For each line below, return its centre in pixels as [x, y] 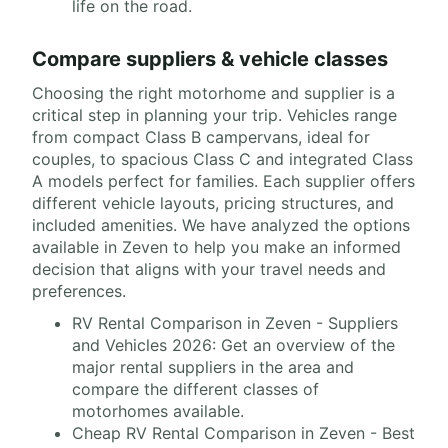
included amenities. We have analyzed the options [221, 225]
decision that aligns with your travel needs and [209, 269]
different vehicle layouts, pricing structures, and [213, 203]
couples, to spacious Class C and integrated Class [222, 159]
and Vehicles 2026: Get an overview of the [233, 345]
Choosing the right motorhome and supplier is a [213, 93]
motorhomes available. [158, 411]
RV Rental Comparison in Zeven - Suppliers [235, 323]
